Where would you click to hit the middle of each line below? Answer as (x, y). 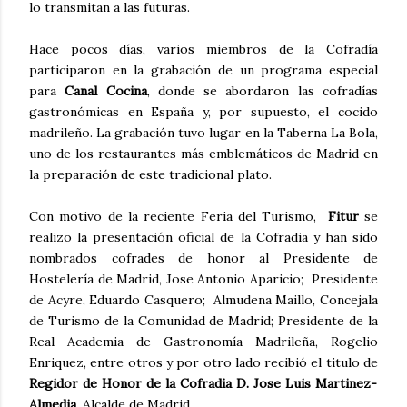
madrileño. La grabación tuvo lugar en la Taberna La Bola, (203, 133)
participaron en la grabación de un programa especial (203, 70)
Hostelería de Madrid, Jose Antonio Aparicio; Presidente (203, 279)
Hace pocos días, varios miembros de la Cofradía (203, 50)
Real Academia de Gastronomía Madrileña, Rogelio (203, 342)
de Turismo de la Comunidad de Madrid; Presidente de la (203, 321)
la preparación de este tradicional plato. (150, 175)
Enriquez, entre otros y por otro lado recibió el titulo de (203, 363)
